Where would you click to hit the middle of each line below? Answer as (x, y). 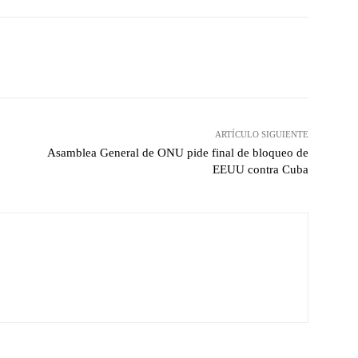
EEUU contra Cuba (260, 170)
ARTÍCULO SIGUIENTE (261, 135)
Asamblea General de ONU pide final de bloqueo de (177, 153)
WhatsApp (214, 58)
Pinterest (107, 58)
